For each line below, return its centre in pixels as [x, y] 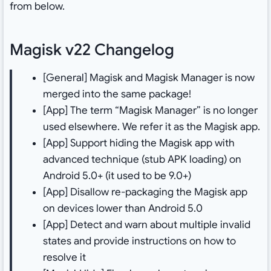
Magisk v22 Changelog [92, 50]
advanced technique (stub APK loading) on [142, 160]
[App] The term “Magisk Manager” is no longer [150, 111]
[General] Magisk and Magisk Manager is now [149, 78]
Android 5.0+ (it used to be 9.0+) [117, 176]
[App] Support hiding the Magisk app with [139, 143]
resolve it [64, 258]
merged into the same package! [117, 94]
